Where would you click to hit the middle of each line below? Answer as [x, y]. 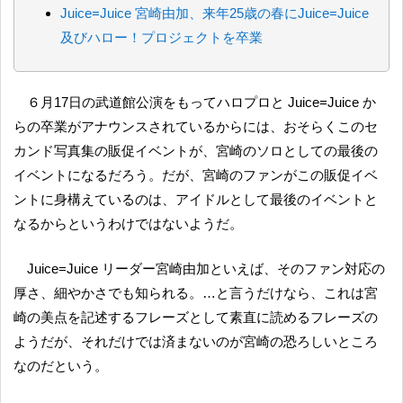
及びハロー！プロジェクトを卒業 [162, 38]
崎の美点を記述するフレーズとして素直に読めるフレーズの [196, 317]
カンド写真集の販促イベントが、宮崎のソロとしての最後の [196, 150]
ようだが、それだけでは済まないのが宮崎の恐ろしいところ [196, 341]
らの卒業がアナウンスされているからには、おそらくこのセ [196, 126]
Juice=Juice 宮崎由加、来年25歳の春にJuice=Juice [215, 13]
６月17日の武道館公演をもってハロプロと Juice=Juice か [34, 102]
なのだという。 [61, 365]
